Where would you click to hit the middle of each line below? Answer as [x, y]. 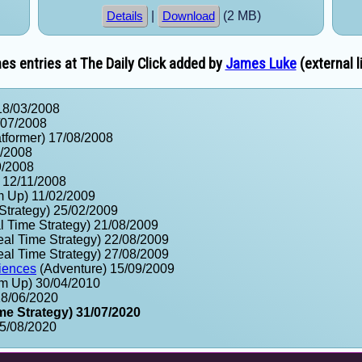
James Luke [261, 63]
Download [188, 17]
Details [124, 17]
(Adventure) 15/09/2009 [105, 268]
